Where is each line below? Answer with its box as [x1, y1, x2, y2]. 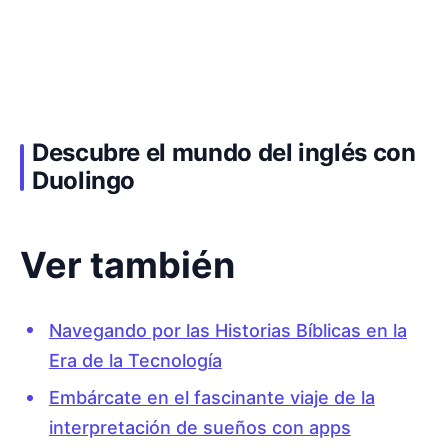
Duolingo [32, 166, 136, 196]
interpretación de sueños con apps [48, 416, 351, 438]
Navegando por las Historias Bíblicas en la [48, 319, 407, 341]
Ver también [20, 242, 235, 287]
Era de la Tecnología [48, 349, 222, 371]
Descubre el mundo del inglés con [32, 138, 416, 168]
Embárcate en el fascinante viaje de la [48, 386, 375, 408]
